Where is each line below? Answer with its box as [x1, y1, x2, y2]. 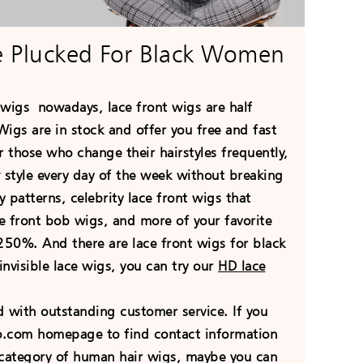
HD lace [218, 258, 266, 275]
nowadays [37, 99, 99, 116]
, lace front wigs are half [98, 99, 253, 116]
